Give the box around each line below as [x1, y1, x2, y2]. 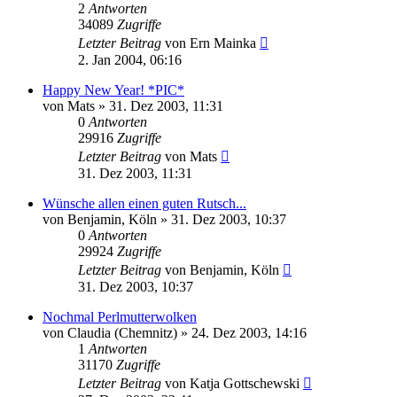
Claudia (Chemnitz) [67, 325, 177, 341]
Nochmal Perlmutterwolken [43, 309, 197, 325]
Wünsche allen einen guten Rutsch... [43, 196, 246, 212]
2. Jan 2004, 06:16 [78, 52, 182, 68]
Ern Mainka [190, 35, 256, 51]
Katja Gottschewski [190, 376, 300, 392]
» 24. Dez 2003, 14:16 [177, 325, 307, 341]
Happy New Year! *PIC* [43, 82, 184, 98]
